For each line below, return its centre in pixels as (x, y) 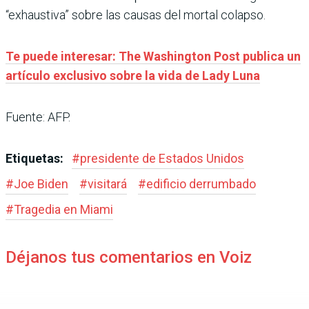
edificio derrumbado (201, 183)
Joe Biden (41, 183)
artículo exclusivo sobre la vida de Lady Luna (133, 75)
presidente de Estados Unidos (162, 158)
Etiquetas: (36, 158)
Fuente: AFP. (38, 117)
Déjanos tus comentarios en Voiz (129, 257)
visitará (107, 183)
